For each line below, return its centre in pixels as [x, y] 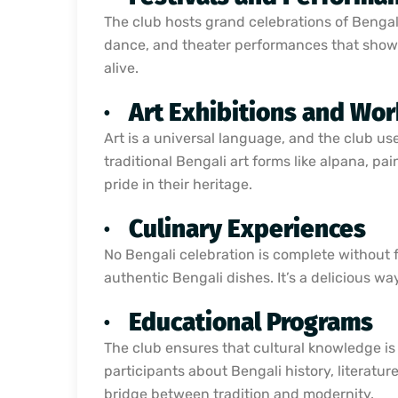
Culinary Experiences [247, 228]
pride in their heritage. [178, 184]
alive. [121, 68]
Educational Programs [251, 322]
